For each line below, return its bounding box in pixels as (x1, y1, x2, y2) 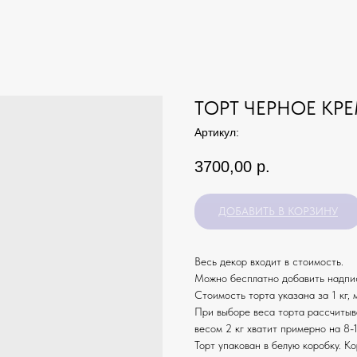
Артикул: (194, 126, 239, 139)
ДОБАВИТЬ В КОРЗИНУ (218, 205, 338, 218)
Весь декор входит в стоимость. (194, 255, 343, 269)
